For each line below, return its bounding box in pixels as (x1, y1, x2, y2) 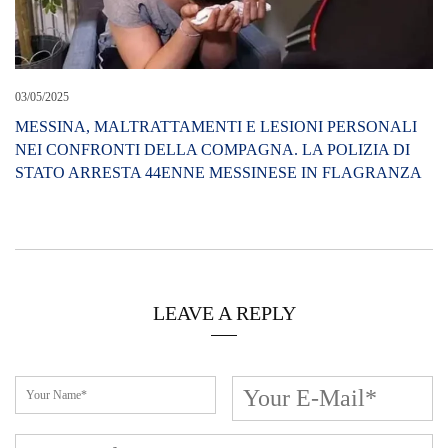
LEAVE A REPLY (152, 302, 296, 325)
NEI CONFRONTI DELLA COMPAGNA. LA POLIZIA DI (15, 141, 410, 159)
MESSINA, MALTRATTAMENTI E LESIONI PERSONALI (15, 118, 417, 136)
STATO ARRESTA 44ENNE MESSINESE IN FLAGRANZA (15, 164, 422, 182)
